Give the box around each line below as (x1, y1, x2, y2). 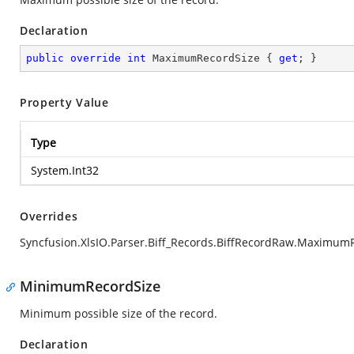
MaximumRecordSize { (146, 52, 279, 64)
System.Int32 (31, 163, 99, 178)
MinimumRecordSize (20, 277, 160, 296)
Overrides (20, 209, 78, 224)
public (26, 52, 64, 64)
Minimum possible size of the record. (20, 306, 217, 321)
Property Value (20, 95, 109, 110)
